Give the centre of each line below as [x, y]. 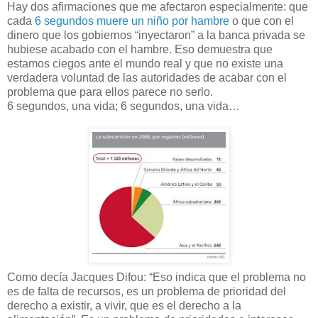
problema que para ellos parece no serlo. [110, 92]
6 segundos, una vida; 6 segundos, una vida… [124, 106]
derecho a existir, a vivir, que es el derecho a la [124, 306]
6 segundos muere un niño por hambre [132, 21]
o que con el [262, 21]
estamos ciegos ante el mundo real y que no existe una [145, 64]
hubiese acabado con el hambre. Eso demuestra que [140, 50]
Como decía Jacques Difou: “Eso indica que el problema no [157, 278]
